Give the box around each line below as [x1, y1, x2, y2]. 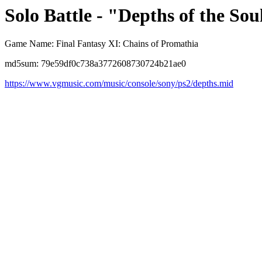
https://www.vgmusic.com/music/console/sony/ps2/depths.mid [5, 78, 233, 89]
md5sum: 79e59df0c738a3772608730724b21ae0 [5, 58, 186, 69]
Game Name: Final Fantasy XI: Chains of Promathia [5, 39, 198, 49]
